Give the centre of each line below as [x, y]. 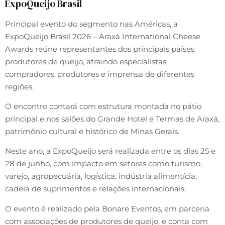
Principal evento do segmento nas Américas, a [91, 24]
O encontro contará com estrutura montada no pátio [103, 106]
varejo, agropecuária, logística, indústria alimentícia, [101, 176]
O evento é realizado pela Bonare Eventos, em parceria [107, 208]
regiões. [19, 86]
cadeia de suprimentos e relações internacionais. [95, 189]
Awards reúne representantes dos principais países [100, 49]
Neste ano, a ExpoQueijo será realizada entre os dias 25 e [110, 151]
